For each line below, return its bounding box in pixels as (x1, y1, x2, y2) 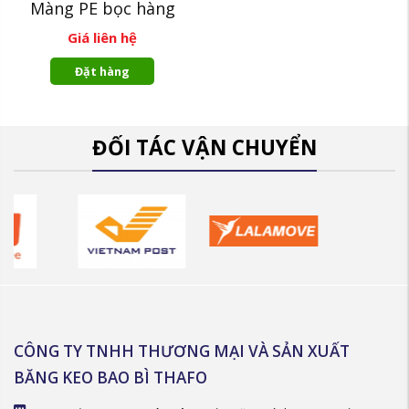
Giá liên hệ (68, 28, 137, 47)
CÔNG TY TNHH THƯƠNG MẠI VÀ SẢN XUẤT (14, 341, 350, 362)
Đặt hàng (75, 63, 130, 79)
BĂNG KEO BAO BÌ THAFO (14, 367, 207, 389)
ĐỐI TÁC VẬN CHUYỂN (92, 133, 317, 162)
